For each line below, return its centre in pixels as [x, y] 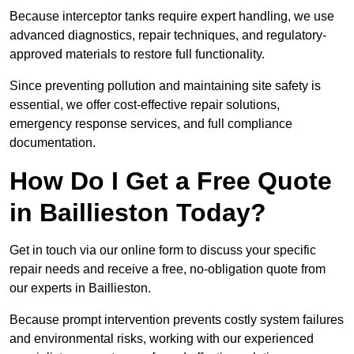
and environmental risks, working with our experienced [162, 339]
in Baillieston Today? [138, 213]
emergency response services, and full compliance [151, 124]
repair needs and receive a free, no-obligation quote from [168, 269]
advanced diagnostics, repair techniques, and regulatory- [168, 36]
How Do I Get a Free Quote [171, 181]
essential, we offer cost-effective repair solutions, [145, 105]
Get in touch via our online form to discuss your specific [163, 250]
